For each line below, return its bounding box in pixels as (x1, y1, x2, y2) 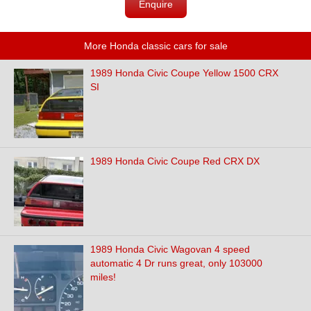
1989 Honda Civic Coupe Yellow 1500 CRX (90, 67, 278, 78)
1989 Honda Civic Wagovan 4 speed (90, 244, 250, 255)
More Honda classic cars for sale (83, 40, 228, 51)
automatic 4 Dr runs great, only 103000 (90, 258, 262, 269)
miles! (90, 271, 116, 283)
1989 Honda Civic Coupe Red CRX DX (90, 155, 260, 167)
